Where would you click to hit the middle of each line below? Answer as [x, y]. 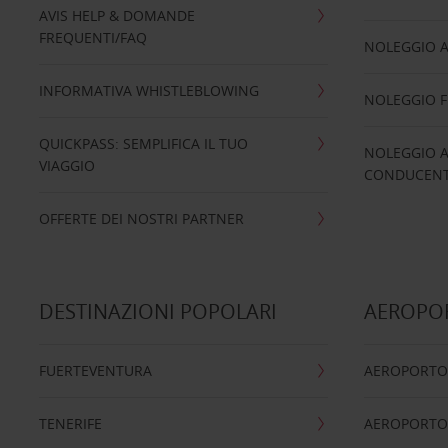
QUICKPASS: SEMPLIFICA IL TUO [143, 143]
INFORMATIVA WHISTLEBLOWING [148, 90]
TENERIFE [70, 423]
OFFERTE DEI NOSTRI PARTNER [141, 218]
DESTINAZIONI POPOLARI [157, 311]
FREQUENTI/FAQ [92, 37]
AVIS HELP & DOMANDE [116, 15]
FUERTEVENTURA [95, 370]
